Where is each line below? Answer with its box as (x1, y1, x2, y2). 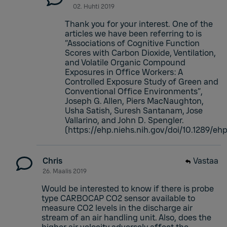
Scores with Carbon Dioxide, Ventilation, (65, 47, 216, 58)
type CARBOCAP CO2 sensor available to (42, 193, 195, 204)
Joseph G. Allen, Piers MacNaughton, (65, 95, 204, 106)
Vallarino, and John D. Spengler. (65, 115, 184, 126)
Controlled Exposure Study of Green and (65, 76, 218, 87)
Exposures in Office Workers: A (65, 66, 182, 78)
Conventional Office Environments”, (65, 86, 203, 97)
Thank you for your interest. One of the (65, 18, 213, 29)
